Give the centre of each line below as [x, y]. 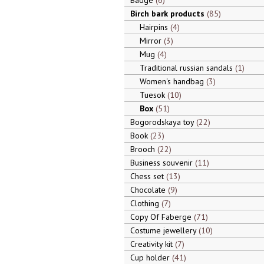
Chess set [148, 176]
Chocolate [149, 190]
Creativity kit [152, 244]
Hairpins [155, 27]
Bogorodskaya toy [163, 122]
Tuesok [153, 95]
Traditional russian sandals [187, 68]
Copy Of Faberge [162, 217]
